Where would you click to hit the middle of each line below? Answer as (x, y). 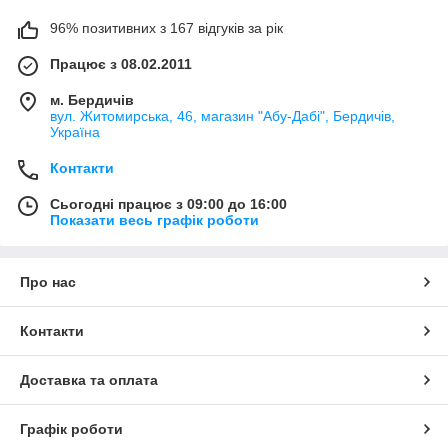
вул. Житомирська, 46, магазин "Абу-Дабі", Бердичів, (222, 116)
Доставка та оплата (89, 380)
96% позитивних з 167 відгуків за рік (166, 28)
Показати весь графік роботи (154, 220)
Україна (75, 132)
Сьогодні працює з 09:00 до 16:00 (168, 204)
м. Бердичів (92, 100)
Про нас (48, 282)
